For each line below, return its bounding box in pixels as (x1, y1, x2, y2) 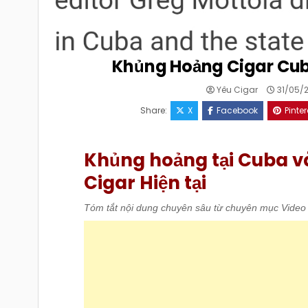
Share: (140, 104, 169, 117)
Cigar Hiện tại (83, 170, 206, 195)
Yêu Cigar (217, 84, 258, 96)
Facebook (216, 104, 258, 117)
